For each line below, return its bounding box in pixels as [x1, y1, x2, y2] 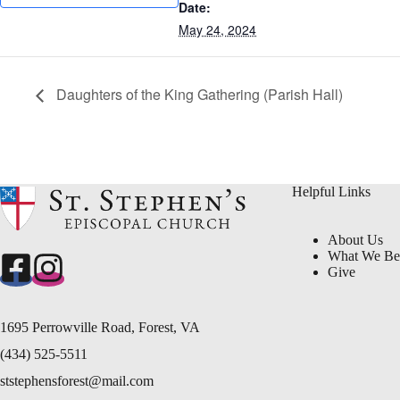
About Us [328, 232, 384, 247]
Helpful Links [292, 184, 371, 199]
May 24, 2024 [179, 21, 256, 38]
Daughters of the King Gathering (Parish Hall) [53, 83, 343, 104]
